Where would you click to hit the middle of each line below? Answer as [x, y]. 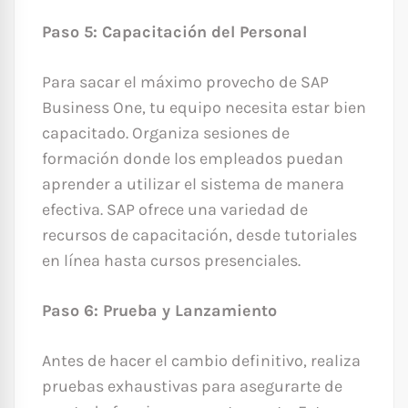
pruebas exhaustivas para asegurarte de [192, 387]
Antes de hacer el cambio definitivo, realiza [201, 361]
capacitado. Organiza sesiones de [166, 133]
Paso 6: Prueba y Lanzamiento [159, 311]
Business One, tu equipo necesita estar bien [204, 108]
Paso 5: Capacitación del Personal [174, 32]
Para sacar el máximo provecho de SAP [185, 82]
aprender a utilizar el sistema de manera [193, 184]
